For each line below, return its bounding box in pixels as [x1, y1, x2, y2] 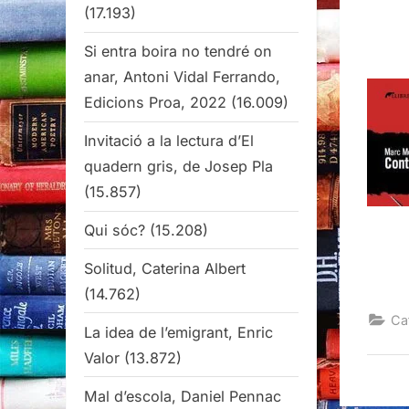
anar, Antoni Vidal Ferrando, [84, 68, 280, 87]
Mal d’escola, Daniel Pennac [84, 386, 281, 405]
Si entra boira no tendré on [84, 42, 272, 61]
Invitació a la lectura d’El [84, 131, 254, 151]
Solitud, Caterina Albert [84, 258, 246, 278]
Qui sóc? [84, 220, 145, 239]
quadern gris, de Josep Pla [84, 157, 273, 176]
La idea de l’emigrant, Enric [84, 322, 273, 341]
